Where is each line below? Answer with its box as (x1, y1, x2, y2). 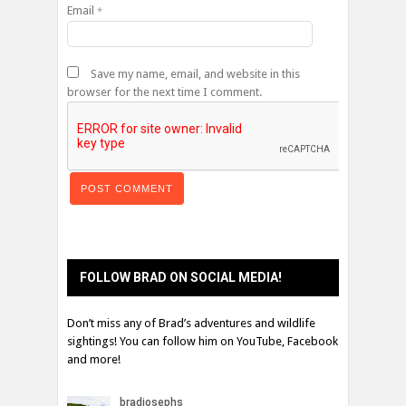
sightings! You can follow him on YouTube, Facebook (67, 334, 338, 349)
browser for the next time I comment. (67, 85, 262, 100)
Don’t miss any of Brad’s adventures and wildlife (67, 316, 315, 331)
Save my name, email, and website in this (91, 67, 300, 82)
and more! (67, 353, 121, 367)
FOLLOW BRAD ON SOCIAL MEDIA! (80, 270, 282, 285)
